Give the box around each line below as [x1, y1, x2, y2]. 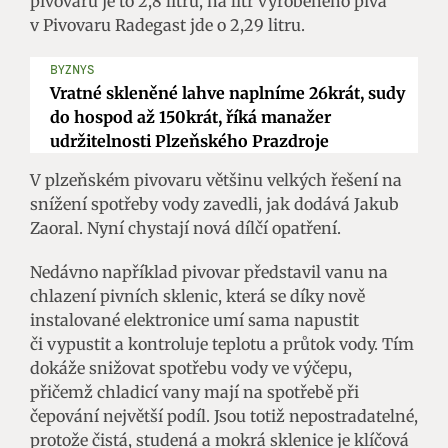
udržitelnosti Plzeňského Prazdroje [50, 130, 329, 151]
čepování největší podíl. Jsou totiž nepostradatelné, [30, 405, 418, 426]
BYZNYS [50, 61, 94, 76]
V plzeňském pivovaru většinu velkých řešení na [30, 169, 402, 190]
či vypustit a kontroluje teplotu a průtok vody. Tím [30, 333, 414, 354]
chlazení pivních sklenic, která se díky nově [30, 285, 365, 306]
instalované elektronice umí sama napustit [30, 309, 359, 330]
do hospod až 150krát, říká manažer [50, 106, 331, 127]
